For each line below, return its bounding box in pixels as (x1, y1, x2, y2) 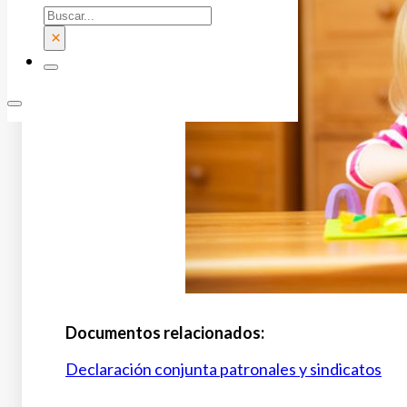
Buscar (43, 3, 93, 24)
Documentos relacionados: (65, 323, 264, 343)
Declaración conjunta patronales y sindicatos (65, 359, 382, 380)
